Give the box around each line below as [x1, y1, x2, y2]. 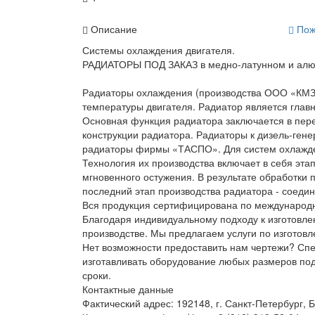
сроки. [82, 267, 111, 282]
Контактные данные [82, 281, 174, 296]
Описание [88, 21, 137, 36]
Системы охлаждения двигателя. [82, 42, 235, 57]
